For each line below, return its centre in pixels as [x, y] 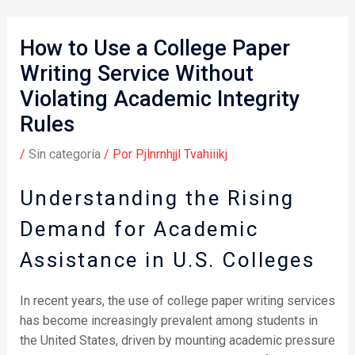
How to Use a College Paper [155, 48]
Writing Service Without [136, 73]
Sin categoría [64, 154]
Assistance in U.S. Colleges [167, 260]
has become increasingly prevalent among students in [168, 320]
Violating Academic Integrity [159, 99]
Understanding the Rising [157, 198]
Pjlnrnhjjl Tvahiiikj [181, 154]
